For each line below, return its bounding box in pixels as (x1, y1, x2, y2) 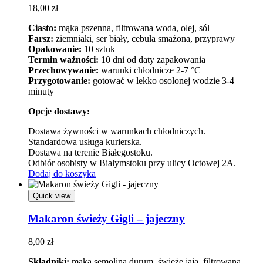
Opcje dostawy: (28, 106, 90, 116)
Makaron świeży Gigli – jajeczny (28, 213, 185, 225)
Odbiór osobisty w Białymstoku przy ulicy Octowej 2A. (28, 157, 236, 168)
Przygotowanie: (28, 75, 90, 86)
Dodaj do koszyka (28, 168, 96, 178)
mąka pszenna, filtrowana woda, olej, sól (56, 22, 210, 33)
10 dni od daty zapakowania (99, 54, 205, 65)
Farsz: (28, 33, 53, 43)
